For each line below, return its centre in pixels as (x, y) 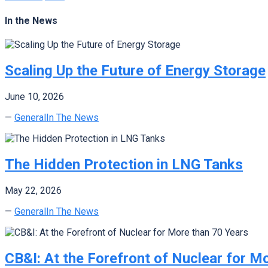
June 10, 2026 (34, 96)
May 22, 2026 (33, 190)
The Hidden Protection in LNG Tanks (124, 164)
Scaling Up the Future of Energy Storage (135, 71)
